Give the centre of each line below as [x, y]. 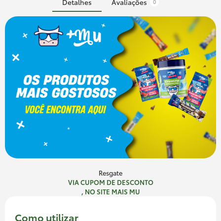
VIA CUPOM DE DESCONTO [110, 182]
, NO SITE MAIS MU [110, 191]
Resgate [110, 172]
